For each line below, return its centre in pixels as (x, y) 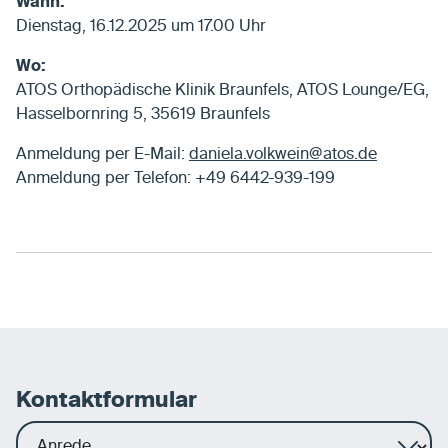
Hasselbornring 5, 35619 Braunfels (143, 115)
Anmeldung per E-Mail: (102, 155)
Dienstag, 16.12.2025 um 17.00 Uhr (141, 27)
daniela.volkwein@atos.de (283, 155)
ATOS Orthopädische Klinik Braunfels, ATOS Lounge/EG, (222, 91)
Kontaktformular (106, 400)
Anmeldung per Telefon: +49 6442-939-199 (175, 179)
